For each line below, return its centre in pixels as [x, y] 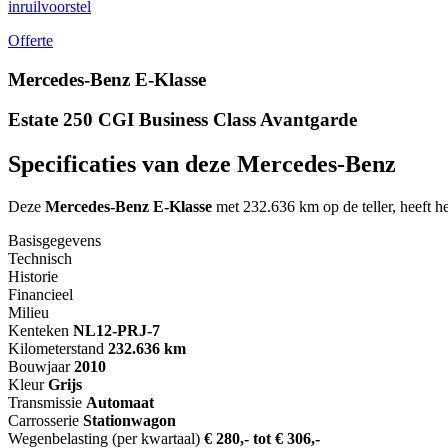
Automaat [120, 403]
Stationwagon [129, 421]
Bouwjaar [39, 367]
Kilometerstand [56, 349]
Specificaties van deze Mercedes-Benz [202, 164]
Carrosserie [43, 421]
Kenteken [38, 331]
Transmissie [45, 403]
